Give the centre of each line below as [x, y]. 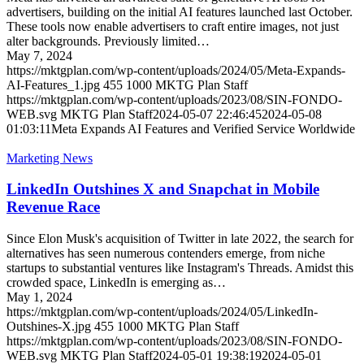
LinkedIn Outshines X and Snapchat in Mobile [163, 189]
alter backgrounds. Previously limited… [108, 41]
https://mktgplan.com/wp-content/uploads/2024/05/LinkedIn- [162, 311]
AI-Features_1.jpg [53, 84]
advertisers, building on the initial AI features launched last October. [180, 11]
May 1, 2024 [39, 297]
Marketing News [50, 158]
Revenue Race [53, 207]
